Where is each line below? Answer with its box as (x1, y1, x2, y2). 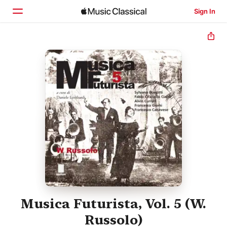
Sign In (194, 7, 215, 15)
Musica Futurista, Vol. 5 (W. (21, 196, 206, 212)
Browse (31, 66, 62, 77)
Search (31, 88, 60, 98)
